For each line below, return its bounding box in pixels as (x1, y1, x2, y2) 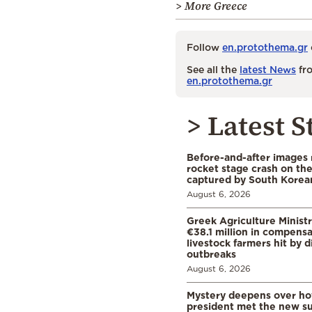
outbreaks (187, 248, 236, 259)
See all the (187, 63, 240, 75)
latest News (240, 63, 296, 75)
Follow (187, 41, 222, 52)
